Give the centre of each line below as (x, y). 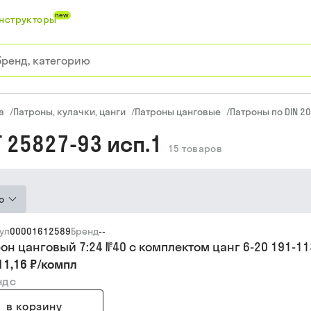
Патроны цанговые (178, 112)
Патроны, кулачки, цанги (69, 112)
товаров (202, 149)
